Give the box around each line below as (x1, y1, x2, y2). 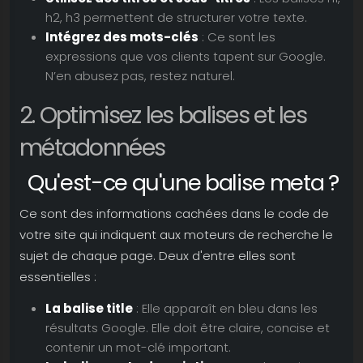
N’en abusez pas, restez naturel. (45, 67, 235, 84)
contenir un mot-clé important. (45, 339, 231, 356)
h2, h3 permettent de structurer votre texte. (45, 9, 307, 26)
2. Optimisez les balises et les (19, 99, 306, 131)
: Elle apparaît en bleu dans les (133, 300, 318, 317)
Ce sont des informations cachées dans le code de (19, 205, 329, 222)
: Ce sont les (199, 28, 275, 45)
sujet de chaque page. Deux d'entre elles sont (19, 247, 296, 264)
